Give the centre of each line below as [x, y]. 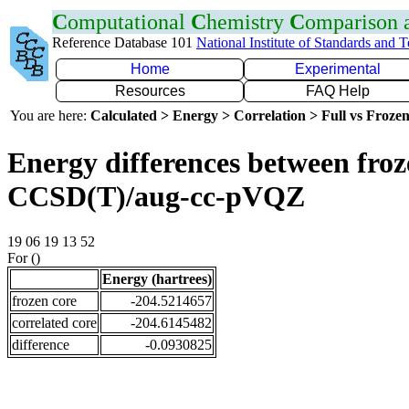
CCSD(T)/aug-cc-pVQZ [156, 197]
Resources [150, 91]
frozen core [44, 300]
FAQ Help [338, 91]
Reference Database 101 [124, 42]
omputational [129, 22]
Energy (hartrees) [157, 278]
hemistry [248, 22]
